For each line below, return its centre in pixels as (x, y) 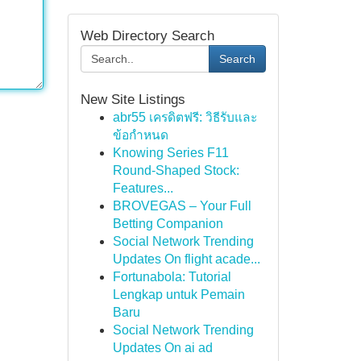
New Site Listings (133, 100)
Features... (143, 188)
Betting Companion (168, 224)
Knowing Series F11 (170, 153)
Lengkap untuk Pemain (178, 295)
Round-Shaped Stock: (176, 170)
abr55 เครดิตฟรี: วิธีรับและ (185, 117)
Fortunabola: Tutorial (172, 277)
